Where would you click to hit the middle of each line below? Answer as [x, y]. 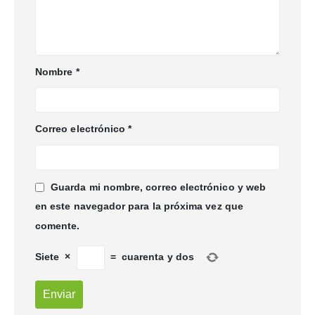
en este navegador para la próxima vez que [139, 206]
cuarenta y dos [158, 257]
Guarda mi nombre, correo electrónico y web [159, 187]
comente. [58, 226]
